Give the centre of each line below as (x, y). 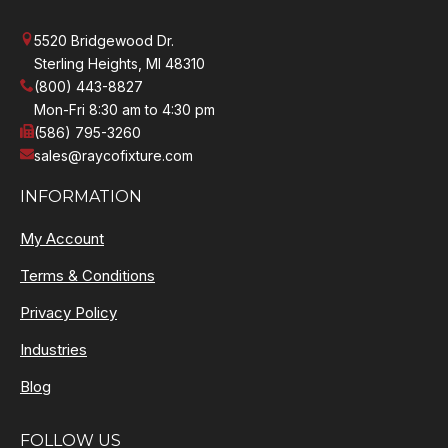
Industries (53, 350)
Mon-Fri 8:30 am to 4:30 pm (124, 110)
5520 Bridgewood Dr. (104, 41)
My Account (62, 239)
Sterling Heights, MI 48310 (119, 64)
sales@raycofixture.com (113, 156)
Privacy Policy (68, 313)
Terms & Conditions (87, 276)
